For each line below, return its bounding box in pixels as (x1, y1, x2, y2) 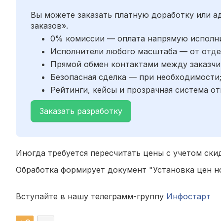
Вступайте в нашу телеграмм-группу (16, 191, 166, 201)
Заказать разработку (39, 106, 122, 116)
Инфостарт (166, 191, 211, 201)
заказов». (31, 20, 68, 31)
